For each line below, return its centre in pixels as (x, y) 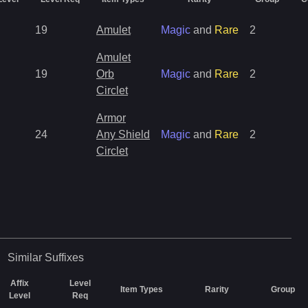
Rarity (217, 289)
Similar (24, 257)
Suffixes (64, 257)
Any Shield (123, 134)
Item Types (142, 289)
